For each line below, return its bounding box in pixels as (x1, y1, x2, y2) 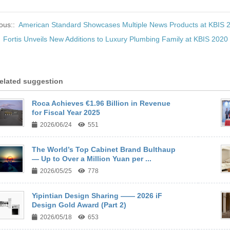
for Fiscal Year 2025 (31, 108, 100, 117)
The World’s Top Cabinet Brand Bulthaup (31, 145, 176, 154)
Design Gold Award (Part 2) (31, 201, 126, 209)
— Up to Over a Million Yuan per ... (31, 155, 151, 163)
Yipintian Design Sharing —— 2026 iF (31, 191, 162, 200)
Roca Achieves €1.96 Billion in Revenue (31, 99, 170, 108)
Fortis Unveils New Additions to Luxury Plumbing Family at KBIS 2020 (3, 35, 228, 44)
